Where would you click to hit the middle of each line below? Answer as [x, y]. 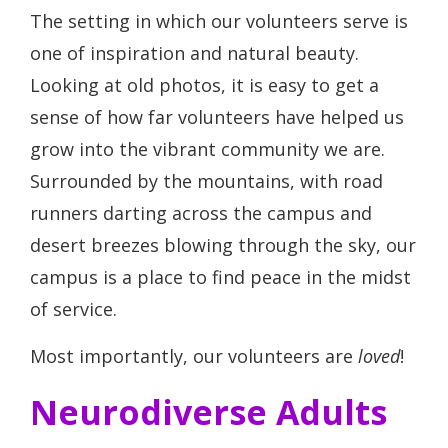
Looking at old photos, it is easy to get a [204, 85]
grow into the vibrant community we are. [207, 149]
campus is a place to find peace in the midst [220, 277]
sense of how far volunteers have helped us [217, 117]
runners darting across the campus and [201, 213]
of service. [73, 309]
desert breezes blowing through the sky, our [223, 245]
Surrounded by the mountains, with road [206, 181]
